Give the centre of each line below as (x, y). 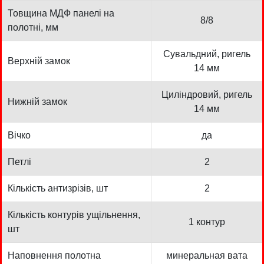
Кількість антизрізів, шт (58, 188)
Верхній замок (39, 61)
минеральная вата (207, 255)
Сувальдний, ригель (207, 54)
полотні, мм (33, 27)
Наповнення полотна (54, 255)
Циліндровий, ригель (207, 94)
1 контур (207, 222)
